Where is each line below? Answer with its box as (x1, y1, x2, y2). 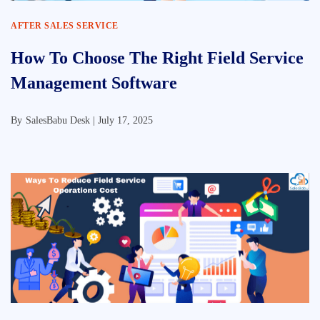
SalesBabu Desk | (26, 115, 98, 126)
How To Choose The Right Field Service (11, 49, 304, 67)
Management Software (11, 74, 177, 92)
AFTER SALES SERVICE (11, 21, 119, 31)
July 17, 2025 (98, 115, 153, 126)
